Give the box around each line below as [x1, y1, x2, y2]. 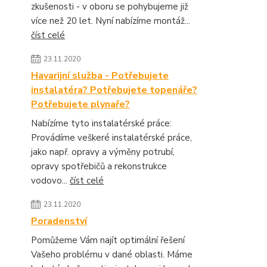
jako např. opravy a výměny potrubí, [31, 146, 175, 158]
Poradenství [31, 215, 87, 228]
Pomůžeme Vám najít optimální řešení [31, 234, 185, 246]
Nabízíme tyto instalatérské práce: [31, 117, 172, 129]
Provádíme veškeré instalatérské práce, [31, 132, 192, 144]
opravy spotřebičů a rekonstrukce [31, 160, 167, 172]
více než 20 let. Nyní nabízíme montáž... [31, 15, 190, 27]
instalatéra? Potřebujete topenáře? [31, 83, 197, 97]
